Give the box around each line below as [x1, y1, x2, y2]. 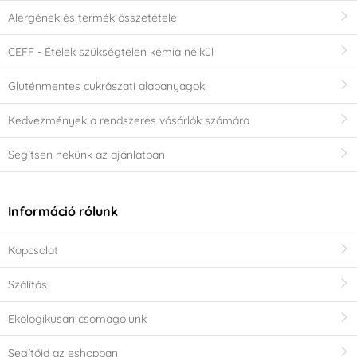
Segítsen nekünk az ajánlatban [8, 147, 165, 162]
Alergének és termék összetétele [8, 10, 177, 25]
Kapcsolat [8, 243, 58, 258]
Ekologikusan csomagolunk [8, 312, 147, 327]
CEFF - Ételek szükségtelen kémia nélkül [8, 44, 214, 59]
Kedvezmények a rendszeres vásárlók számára [8, 112, 249, 127]
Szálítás [8, 277, 47, 292]
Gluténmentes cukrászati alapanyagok [8, 78, 205, 93]
